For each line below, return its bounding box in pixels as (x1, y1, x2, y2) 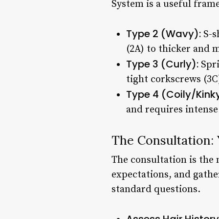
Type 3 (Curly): (126, 57, 198, 71)
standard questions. (111, 183, 200, 196)
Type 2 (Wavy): (126, 26, 201, 41)
